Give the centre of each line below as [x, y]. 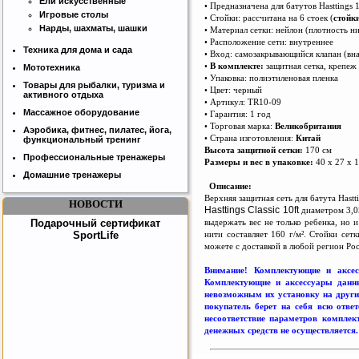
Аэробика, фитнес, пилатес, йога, [97, 130]
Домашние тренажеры [72, 175]
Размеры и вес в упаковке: [260, 161]
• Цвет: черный [233, 89]
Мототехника [52, 68]
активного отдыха [63, 95]
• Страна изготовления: [250, 137]
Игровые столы [74, 15]
